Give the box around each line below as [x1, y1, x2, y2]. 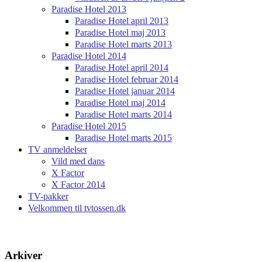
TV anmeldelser [28, 144, 87, 154]
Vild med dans [51, 156, 105, 166]
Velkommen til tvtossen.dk [28, 202, 126, 213]
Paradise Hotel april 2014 [75, 62, 168, 73]
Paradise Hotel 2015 [51, 120, 126, 131]
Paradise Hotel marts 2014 [75, 109, 172, 119]
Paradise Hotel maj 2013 [75, 27, 166, 37]
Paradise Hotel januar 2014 [75, 85, 175, 96]
